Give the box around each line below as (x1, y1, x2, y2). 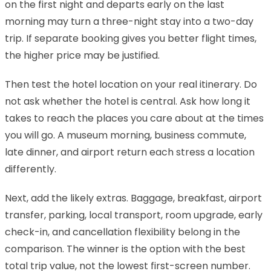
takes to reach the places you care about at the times (5, 111, 264, 125)
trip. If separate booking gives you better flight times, (5, 31, 256, 45)
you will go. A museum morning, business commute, (5, 128, 246, 142)
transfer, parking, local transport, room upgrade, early (5, 207, 263, 222)
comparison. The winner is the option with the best (5, 241, 246, 256)
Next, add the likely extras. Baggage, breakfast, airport (5, 191, 262, 205)
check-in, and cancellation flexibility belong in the (5, 224, 240, 239)
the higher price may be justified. (5, 48, 160, 62)
